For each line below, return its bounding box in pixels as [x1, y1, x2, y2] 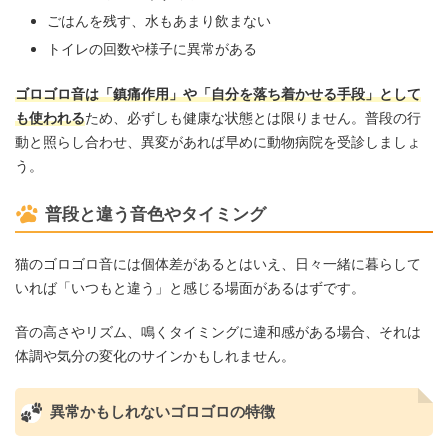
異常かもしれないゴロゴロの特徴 [50, 402, 275, 422]
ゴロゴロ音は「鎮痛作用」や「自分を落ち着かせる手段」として [15, 85, 421, 103]
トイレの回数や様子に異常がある [47, 39, 257, 57]
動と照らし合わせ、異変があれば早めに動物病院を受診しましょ [15, 133, 421, 151]
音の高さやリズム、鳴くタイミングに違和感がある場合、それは [15, 323, 421, 341]
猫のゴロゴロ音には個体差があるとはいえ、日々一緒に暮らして [15, 255, 421, 273]
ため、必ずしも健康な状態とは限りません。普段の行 [85, 109, 421, 127]
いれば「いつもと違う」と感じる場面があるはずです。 [15, 279, 365, 297]
